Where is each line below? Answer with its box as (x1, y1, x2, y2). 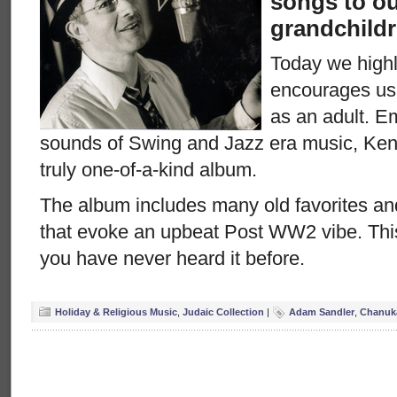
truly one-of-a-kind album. (40, 159, 257, 181)
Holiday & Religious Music (55, 307, 177, 317)
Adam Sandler (289, 307, 354, 317)
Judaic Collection (183, 307, 264, 317)
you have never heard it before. (40, 247, 305, 269)
